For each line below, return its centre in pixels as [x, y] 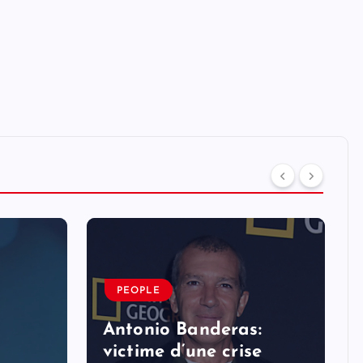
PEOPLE [139, 290]
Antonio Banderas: [182, 330]
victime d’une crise [183, 352]
